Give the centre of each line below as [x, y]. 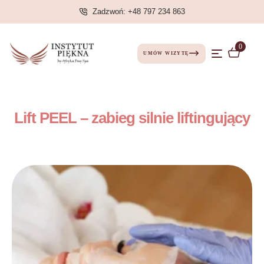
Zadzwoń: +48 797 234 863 [138, 11]
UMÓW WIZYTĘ [166, 53]
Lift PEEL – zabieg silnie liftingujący [132, 118]
